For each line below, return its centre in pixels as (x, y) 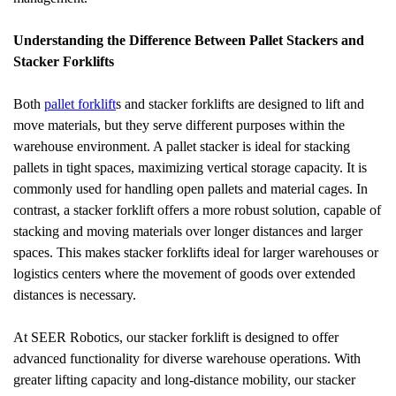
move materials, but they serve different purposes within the (179, 125)
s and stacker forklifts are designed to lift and (240, 104)
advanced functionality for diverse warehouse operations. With (187, 358)
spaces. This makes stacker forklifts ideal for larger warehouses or (196, 252)
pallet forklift (80, 104)
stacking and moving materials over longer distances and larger (188, 231)
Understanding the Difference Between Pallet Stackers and (189, 40)
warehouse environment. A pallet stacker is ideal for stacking (182, 146)
